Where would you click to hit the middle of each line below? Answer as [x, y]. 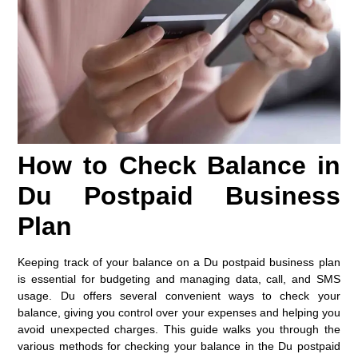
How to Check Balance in [179, 166]
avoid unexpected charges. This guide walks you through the [179, 330]
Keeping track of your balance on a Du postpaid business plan [179, 263]
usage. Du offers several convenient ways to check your [179, 296]
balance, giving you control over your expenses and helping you [179, 313]
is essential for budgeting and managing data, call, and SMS [179, 279]
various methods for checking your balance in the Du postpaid [179, 346]
